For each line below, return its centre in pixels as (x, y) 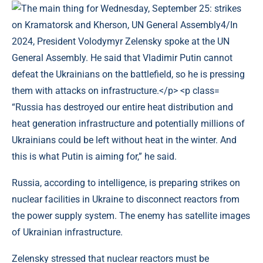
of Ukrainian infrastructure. (67, 232)
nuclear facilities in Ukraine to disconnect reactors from (126, 199)
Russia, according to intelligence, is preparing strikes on (126, 183)
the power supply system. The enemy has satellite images (131, 216)
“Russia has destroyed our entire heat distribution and (122, 107)
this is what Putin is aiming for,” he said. (94, 156)
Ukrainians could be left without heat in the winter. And (124, 140)
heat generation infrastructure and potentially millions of (128, 124)
